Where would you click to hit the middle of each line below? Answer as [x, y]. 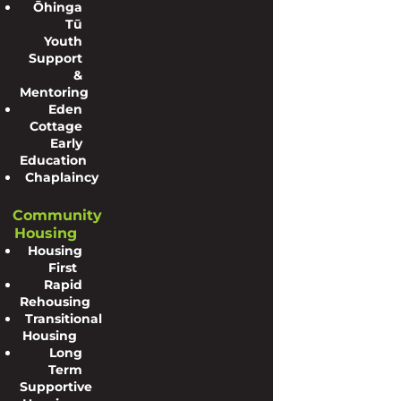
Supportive [56, 387]
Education [53, 160]
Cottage [56, 126]
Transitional [64, 319]
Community [57, 215]
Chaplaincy [62, 177]
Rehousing [55, 302]
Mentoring [54, 92]
